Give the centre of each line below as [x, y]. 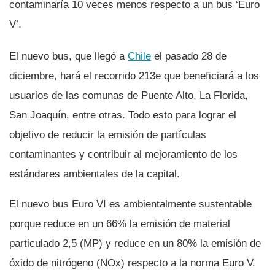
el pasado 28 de [189, 56]
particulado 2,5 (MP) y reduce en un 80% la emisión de [135, 243]
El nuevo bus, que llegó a [68, 56]
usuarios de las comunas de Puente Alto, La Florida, [129, 95]
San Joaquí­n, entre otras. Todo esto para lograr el [123, 115]
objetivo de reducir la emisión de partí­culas [108, 134]
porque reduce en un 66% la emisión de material [120, 223]
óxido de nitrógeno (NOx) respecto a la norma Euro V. [132, 263]
